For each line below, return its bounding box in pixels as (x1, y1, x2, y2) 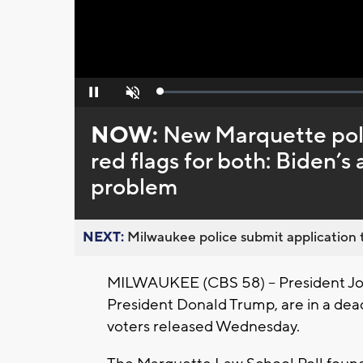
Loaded (160, 89, 194, 101)
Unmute (113, 91, 148, 103)
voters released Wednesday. (107, 317, 300, 337)
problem (90, 173, 177, 203)
